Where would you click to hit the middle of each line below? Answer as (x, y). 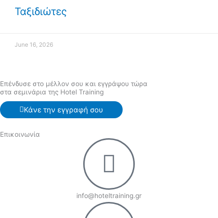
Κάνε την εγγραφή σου (64, 110)
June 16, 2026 (34, 45)
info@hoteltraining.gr (109, 196)
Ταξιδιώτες (41, 12)
